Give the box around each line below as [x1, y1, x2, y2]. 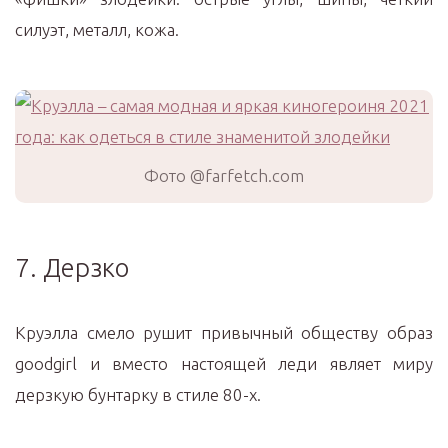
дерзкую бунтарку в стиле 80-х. [15, 385, 261, 404]
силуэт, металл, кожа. [15, 20, 179, 39]
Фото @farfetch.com [144, 166, 304, 185]
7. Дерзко [15, 253, 129, 282]
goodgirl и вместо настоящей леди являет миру [15, 354, 433, 373]
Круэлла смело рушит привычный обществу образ [15, 323, 433, 342]
